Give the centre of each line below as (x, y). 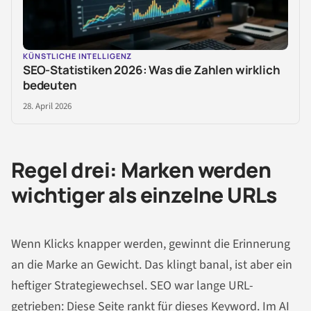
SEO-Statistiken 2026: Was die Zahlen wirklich (152, 70)
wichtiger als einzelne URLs (144, 195)
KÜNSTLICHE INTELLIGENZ (78, 56)
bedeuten (50, 85)
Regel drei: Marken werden (141, 170)
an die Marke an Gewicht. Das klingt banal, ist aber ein (152, 264)
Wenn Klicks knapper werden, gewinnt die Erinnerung (151, 244)
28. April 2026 (47, 107)
